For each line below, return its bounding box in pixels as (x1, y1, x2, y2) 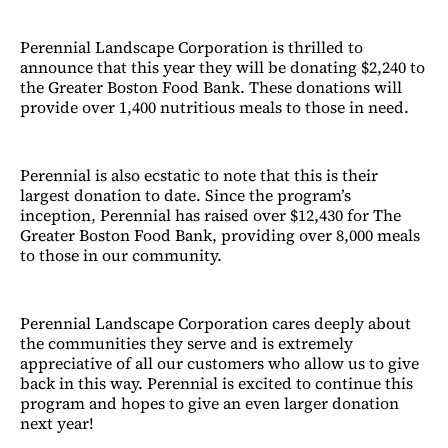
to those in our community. (20, 243, 222, 266)
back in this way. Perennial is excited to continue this (20, 371, 413, 394)
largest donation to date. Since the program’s (20, 183, 351, 206)
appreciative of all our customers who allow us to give (20, 351, 419, 374)
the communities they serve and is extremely (20, 331, 353, 354)
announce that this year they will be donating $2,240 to (20, 55, 425, 78)
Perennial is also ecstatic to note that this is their (20, 163, 378, 186)
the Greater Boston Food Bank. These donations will (20, 75, 402, 98)
